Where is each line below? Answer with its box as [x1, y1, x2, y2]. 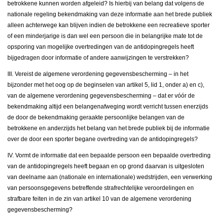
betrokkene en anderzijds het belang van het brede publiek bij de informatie [7, 125, 210, 132]
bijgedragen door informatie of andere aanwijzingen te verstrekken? [7, 54, 189, 62]
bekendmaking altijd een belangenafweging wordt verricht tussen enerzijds [7, 103, 208, 110]
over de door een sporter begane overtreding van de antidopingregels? [7, 136, 198, 143]
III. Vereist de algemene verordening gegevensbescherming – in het [7, 71, 188, 78]
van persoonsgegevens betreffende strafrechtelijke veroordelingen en [7, 184, 194, 192]
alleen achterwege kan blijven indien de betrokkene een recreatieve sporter [7, 22, 210, 29]
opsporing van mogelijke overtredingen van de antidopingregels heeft [7, 43, 194, 51]
